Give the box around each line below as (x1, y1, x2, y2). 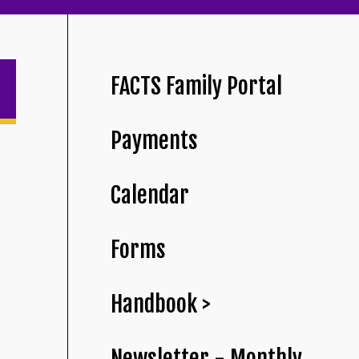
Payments (111, 127, 199, 155)
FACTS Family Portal (111, 72, 283, 101)
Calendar (111, 181, 190, 210)
